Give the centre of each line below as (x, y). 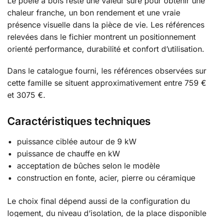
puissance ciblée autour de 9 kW (77, 142)
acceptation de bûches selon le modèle (88, 166)
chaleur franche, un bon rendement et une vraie (94, 13)
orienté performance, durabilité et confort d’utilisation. (106, 49)
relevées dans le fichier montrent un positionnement (101, 37)
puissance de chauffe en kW (69, 154)
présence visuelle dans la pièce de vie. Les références (106, 25)
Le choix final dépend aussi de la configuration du (99, 201)
